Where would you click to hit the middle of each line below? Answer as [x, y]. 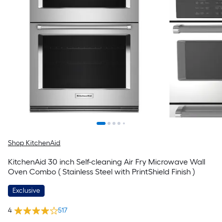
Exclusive [26, 191]
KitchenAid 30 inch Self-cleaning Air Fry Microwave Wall [107, 162]
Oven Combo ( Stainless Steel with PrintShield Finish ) [102, 172]
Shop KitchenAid [34, 143]
